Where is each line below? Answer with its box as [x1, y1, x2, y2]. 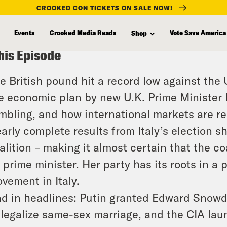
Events [14, 28, 34, 37]
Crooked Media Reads [50, 28, 116, 37]
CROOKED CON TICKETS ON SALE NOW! [36, 4, 173, 11]
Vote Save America [170, 28, 226, 37]
